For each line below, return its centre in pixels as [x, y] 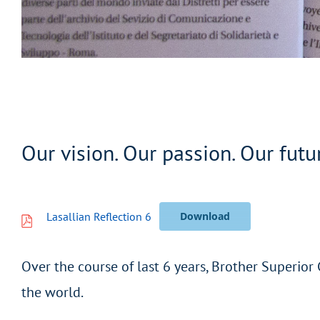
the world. [52, 292]
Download [205, 216]
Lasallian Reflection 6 [99, 217]
